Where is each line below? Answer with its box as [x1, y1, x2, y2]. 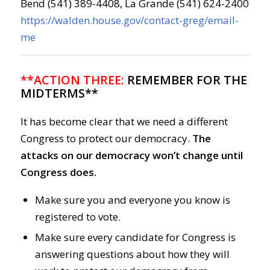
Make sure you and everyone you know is [34, 192, 230, 207]
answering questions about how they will [34, 246, 230, 261]
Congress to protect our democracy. [20, 131, 192, 146]
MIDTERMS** [20, 84, 98, 101]
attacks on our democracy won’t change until [20, 148, 243, 163]
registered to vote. [34, 209, 121, 224]
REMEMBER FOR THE [124, 71, 247, 88]
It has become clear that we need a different [20, 115, 228, 129]
